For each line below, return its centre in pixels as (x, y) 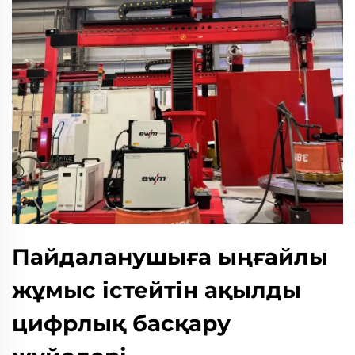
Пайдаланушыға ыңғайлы (170, 257)
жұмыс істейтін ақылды (157, 290)
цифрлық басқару (121, 324)
